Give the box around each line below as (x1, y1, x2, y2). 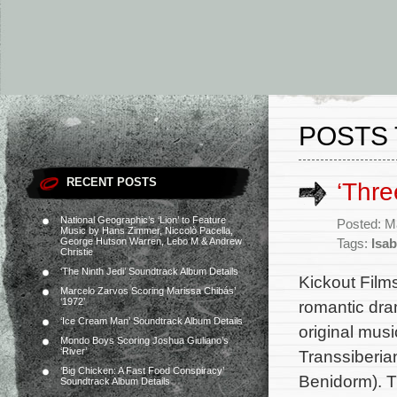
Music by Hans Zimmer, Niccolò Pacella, (60, 225, 233, 236)
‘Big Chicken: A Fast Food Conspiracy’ (60, 365, 224, 376)
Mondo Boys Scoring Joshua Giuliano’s (60, 335, 229, 346)
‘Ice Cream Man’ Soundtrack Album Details (60, 315, 243, 326)
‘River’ (60, 346, 87, 356)
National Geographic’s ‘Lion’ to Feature (60, 214, 226, 225)
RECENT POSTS (66, 175, 157, 189)
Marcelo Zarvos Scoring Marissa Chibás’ (60, 285, 236, 296)
